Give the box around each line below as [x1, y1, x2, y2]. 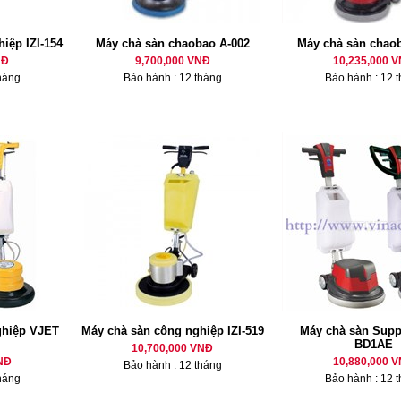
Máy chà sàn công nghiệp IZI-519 [81, 324, 264, 337]
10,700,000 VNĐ [132, 342, 213, 354]
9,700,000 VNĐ [134, 55, 210, 67]
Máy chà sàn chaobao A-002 [95, 37, 250, 50]
